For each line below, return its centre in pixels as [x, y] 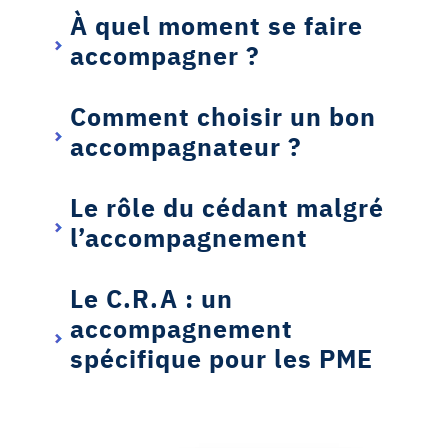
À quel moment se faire [216, 24]
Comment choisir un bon [223, 115]
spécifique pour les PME [221, 357]
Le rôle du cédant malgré [227, 206]
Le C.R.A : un [151, 297]
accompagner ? [165, 54]
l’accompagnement [189, 236]
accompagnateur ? [186, 145]
